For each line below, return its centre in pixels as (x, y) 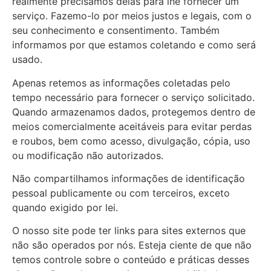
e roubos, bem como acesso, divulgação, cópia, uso (131, 141)
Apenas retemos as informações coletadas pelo (121, 83)
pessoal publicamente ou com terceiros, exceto (121, 193)
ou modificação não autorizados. (88, 155)
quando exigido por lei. (65, 207)
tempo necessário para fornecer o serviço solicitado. (133, 97)
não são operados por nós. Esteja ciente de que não (132, 245)
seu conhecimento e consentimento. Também (116, 31)
